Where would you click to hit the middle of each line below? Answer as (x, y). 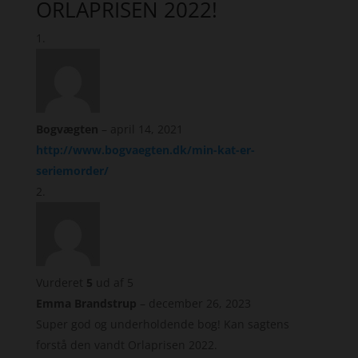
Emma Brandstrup (88, 303)
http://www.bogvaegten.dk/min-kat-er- (145, 150)
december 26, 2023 (199, 303)
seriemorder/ (72, 171)
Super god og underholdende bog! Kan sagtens (162, 324)
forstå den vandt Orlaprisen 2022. (126, 345)
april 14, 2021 (146, 129)
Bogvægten (68, 129)
